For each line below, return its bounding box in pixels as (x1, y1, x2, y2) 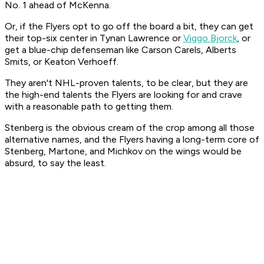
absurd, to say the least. (5, 157, 106, 169)
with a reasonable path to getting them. (5, 101, 173, 113)
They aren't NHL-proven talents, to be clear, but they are (5, 77, 248, 89)
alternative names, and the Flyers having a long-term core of (5, 134, 259, 146)
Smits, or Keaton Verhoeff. (5, 56, 118, 68)
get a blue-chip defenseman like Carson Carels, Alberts (5, 44, 236, 56)
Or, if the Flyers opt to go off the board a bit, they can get (5, 21, 253, 32)
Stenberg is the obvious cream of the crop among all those (5, 122, 255, 134)
